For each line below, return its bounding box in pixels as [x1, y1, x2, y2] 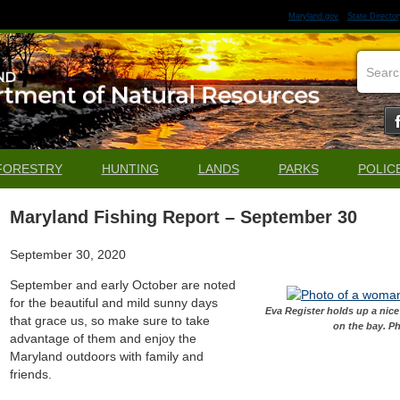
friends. [10, 367, 53, 381]
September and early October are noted [10, 278, 237, 292]
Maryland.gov [288, 11, 338, 21]
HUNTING [101, 162, 159, 176]
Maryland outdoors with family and [10, 349, 204, 363]
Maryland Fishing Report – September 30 [10, 207, 358, 227]
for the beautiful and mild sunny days [10, 296, 219, 310]
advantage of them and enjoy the [10, 331, 197, 346]
